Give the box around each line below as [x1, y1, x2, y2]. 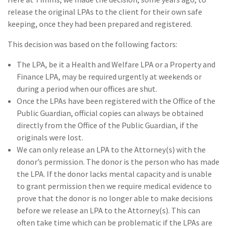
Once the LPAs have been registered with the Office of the [16, 95, 215, 106]
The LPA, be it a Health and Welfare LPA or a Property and [16, 59, 215, 69]
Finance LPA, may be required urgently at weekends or [16, 71, 202, 82]
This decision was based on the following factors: [8, 39, 177, 49]
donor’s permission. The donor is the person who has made [16, 156, 219, 167]
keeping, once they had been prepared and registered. [8, 18, 192, 29]
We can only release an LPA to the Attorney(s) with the [16, 144, 206, 155]
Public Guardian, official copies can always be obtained [16, 107, 203, 118]
